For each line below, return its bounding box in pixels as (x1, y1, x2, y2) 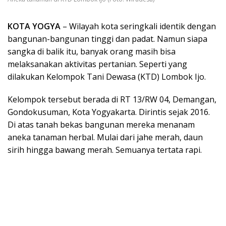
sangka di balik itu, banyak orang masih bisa (8, 45, 176, 57)
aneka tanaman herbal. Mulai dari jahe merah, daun (8, 131, 203, 143)
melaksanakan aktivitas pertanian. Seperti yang (8, 58, 187, 70)
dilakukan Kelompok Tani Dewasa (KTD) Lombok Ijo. (8, 71, 206, 82)
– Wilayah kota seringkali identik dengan (61, 20, 216, 32)
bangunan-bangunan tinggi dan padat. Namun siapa (8, 33, 207, 44)
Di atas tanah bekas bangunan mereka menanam (8, 119, 195, 130)
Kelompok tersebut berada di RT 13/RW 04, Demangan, (8, 93, 216, 105)
